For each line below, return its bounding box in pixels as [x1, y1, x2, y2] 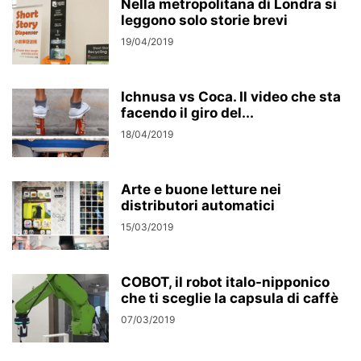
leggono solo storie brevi [121, 12, 288, 28]
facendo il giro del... [121, 105, 254, 121]
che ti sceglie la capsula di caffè [121, 290, 338, 306]
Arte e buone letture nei [121, 181, 281, 197]
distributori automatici [121, 197, 275, 214]
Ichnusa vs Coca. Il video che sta [121, 89, 341, 105]
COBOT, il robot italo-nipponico [121, 274, 330, 290]
